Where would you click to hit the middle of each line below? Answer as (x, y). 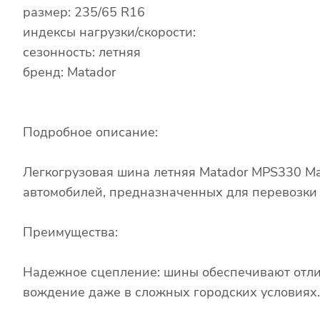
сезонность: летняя (82, 52)
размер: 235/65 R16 (84, 12)
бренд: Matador (69, 72)
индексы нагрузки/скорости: (109, 32)
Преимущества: (70, 232)
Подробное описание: (90, 132)
